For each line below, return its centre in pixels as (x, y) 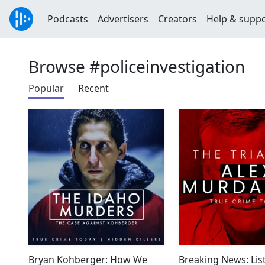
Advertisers (123, 19)
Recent (93, 88)
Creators (177, 19)
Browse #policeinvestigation (137, 66)
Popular (46, 88)
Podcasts (68, 19)
